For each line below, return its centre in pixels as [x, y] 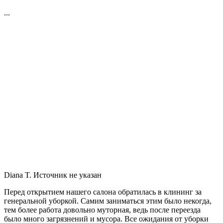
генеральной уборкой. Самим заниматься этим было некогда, [108, 201]
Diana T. [19, 175]
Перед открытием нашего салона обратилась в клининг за [103, 192]
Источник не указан [67, 175]
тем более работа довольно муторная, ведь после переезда [102, 210]
